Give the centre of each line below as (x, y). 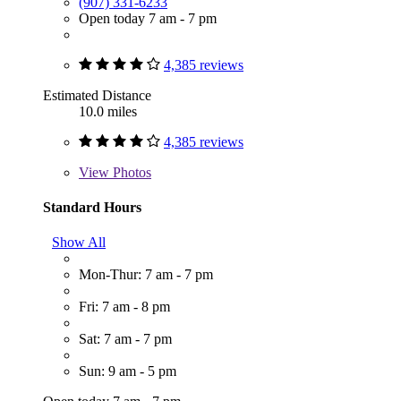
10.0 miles (108, 111)
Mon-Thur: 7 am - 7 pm (146, 275)
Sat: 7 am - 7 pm (125, 339)
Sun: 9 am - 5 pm (128, 371)
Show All (79, 243)
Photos (130, 172)
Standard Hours (92, 207)
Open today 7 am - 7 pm (148, 18)
